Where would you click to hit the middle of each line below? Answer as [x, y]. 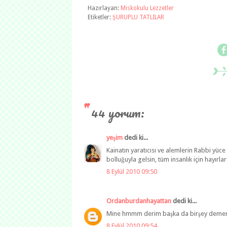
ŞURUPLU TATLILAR [138, 17]
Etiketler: [100, 17]
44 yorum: [118, 113]
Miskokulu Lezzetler [147, 8]
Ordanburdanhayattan [139, 201]
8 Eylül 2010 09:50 [132, 172]
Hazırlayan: [104, 8]
